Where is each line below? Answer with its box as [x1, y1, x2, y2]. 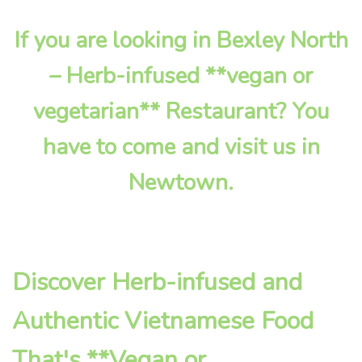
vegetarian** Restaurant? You [33, 96, 329, 128]
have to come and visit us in [42, 132, 320, 163]
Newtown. [128, 167, 234, 199]
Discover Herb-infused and [12, 265, 302, 299]
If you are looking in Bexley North [14, 25, 348, 57]
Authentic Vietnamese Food [12, 304, 314, 338]
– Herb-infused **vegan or [49, 61, 313, 92]
